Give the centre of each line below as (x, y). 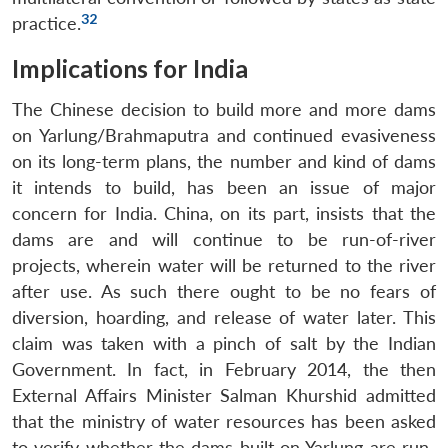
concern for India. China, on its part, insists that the (224, 213)
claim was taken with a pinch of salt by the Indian (224, 343)
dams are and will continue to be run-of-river (224, 239)
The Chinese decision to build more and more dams (224, 109)
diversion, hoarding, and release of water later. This (224, 317)
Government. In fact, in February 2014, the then (224, 369)
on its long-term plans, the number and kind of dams (224, 161)
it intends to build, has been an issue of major (224, 187)
